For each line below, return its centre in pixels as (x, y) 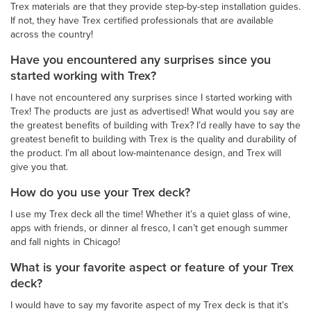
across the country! (52, 34)
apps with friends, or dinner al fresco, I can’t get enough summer (149, 228)
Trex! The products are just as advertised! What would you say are (152, 111)
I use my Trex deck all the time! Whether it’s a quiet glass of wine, (150, 214)
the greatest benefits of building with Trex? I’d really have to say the (155, 125)
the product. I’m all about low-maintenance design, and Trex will (146, 153)
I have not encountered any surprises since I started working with (151, 97)
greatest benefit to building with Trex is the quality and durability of (153, 139)
